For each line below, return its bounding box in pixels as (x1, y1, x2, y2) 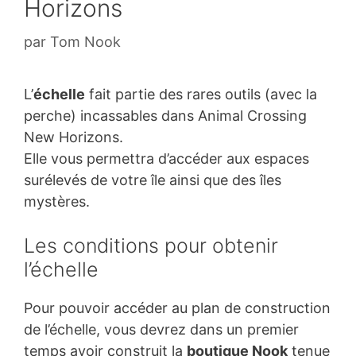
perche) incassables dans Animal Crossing (24, 106, 307, 124)
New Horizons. (24, 128, 123, 145)
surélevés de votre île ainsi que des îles (24, 171, 281, 188)
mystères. (24, 192, 90, 210)
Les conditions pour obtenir (24, 233, 278, 257)
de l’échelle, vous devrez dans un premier (24, 320, 299, 338)
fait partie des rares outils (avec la (85, 85, 317, 103)
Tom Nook (50, 33, 121, 50)
